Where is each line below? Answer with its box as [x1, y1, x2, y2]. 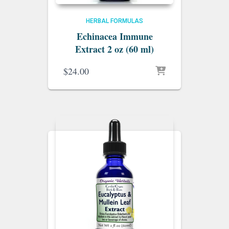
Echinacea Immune [76, 30, 153, 43]
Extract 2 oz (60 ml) [75, 42, 154, 56]
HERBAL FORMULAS [86, 17, 143, 25]
